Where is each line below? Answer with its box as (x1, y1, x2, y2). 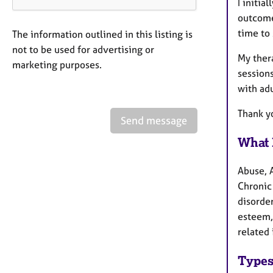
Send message (121, 113, 187, 127)
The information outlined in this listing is (12, 27, 193, 40)
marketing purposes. (12, 58, 102, 71)
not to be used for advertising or (12, 43, 154, 55)
